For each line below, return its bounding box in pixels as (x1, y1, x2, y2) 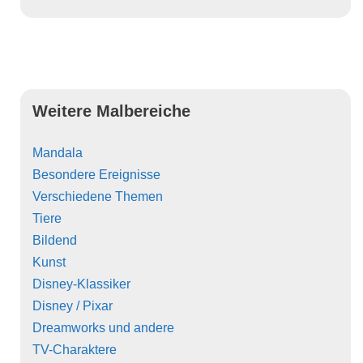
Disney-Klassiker (32, 276, 130, 291)
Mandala (32, 145, 83, 160)
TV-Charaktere (32, 342, 117, 357)
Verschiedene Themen (32, 189, 163, 203)
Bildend (32, 233, 77, 247)
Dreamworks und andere (32, 320, 174, 335)
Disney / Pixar (32, 298, 113, 313)
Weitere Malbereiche (32, 101, 190, 120)
